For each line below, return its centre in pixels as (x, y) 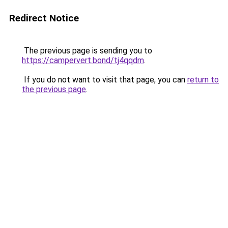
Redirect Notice (44, 18)
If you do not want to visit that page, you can (105, 80)
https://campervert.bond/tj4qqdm (83, 60)
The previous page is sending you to (87, 51)
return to (203, 80)
